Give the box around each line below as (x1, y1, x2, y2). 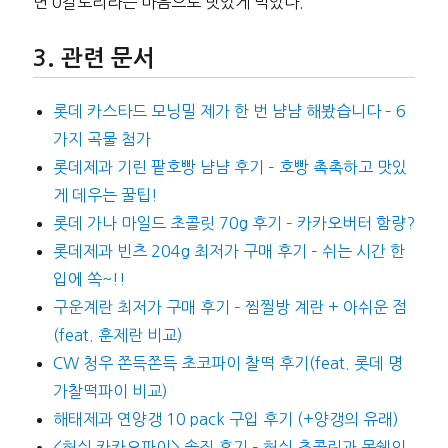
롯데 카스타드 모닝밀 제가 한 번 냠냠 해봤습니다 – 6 (52, 102, 406, 119)
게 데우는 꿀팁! (52, 186, 158, 203)
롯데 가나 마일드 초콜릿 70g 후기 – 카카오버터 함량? (52, 214, 415, 231)
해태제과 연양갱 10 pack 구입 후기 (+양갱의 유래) (52, 410, 399, 427)
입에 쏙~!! (52, 270, 126, 287)
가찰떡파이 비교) (52, 382, 168, 399)
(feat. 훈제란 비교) (52, 326, 183, 343)
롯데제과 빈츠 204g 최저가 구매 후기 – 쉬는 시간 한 (52, 242, 405, 259)
